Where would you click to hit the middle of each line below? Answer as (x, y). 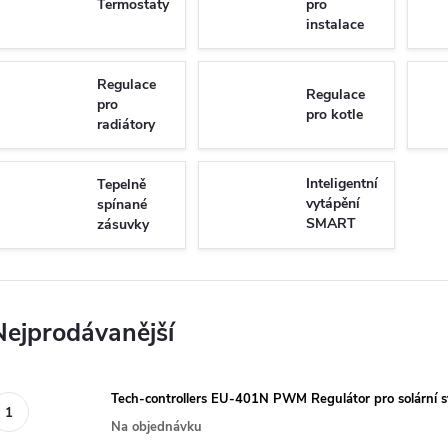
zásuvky (123, 224)
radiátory (126, 124)
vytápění (333, 203)
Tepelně (121, 184)
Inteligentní (342, 183)
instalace (335, 24)
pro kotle (334, 114)
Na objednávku (156, 426)
